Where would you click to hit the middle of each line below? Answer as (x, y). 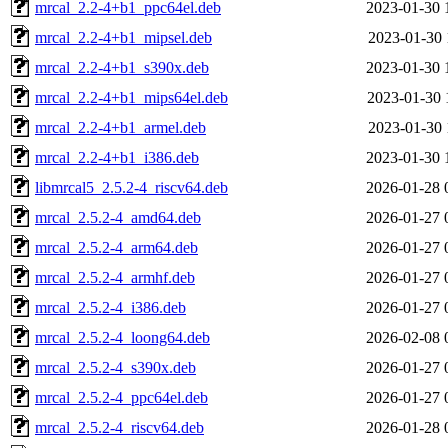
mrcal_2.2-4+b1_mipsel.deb (123, 37)
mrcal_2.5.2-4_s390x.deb (115, 367)
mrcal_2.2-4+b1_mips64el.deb (131, 97)
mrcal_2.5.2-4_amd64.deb (118, 217)
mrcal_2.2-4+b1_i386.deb (117, 157)
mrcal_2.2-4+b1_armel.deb (120, 127)
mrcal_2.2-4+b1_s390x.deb (122, 67)
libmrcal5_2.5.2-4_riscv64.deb (131, 187)
